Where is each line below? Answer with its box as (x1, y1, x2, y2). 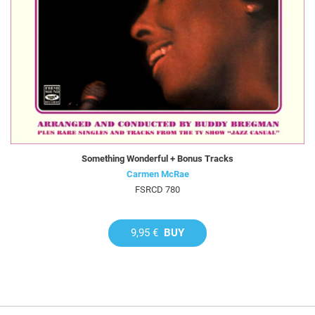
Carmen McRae (126, 168, 189, 179)
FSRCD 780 (135, 184, 180, 195)
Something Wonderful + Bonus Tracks (82, 153, 233, 164)
